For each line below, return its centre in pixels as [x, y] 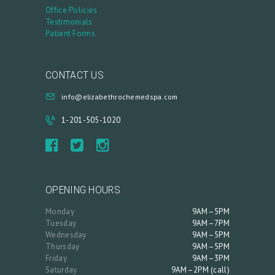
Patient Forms [70, 33]
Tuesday [61, 223]
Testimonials [69, 21]
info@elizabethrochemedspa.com [120, 97]
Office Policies [72, 10]
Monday [60, 211]
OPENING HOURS [83, 191]
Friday [56, 258]
